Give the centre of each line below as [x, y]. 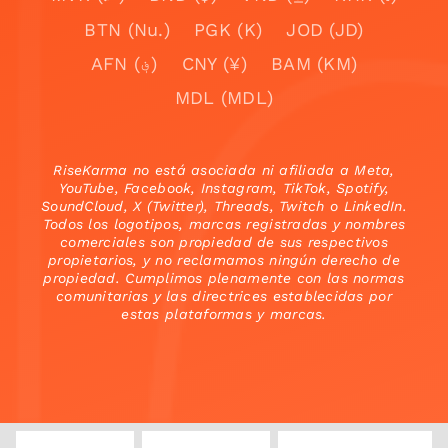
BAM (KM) [314, 63]
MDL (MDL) [224, 98]
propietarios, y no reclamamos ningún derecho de [224, 260]
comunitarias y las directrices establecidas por [224, 296]
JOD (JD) [325, 29]
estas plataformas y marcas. [224, 314]
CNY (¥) [214, 63]
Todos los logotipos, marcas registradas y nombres [224, 224]
